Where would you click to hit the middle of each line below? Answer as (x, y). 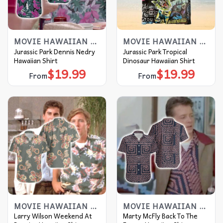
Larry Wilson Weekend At (53, 216)
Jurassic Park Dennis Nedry (54, 51)
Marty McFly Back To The (160, 216)
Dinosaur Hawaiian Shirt (159, 60)
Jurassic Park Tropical (155, 51)
